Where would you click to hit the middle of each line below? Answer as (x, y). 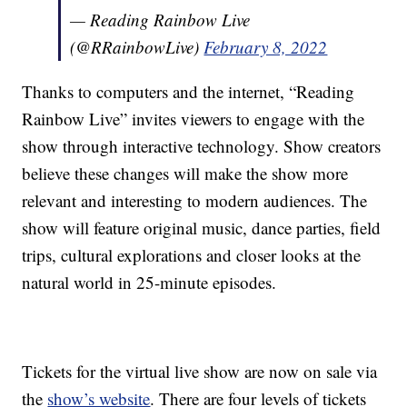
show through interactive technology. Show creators (202, 146)
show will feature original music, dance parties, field (202, 228)
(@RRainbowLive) (137, 47)
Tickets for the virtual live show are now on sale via (200, 372)
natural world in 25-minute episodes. (149, 283)
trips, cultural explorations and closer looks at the (192, 255)
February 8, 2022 (266, 47)
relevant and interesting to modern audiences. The (195, 201)
